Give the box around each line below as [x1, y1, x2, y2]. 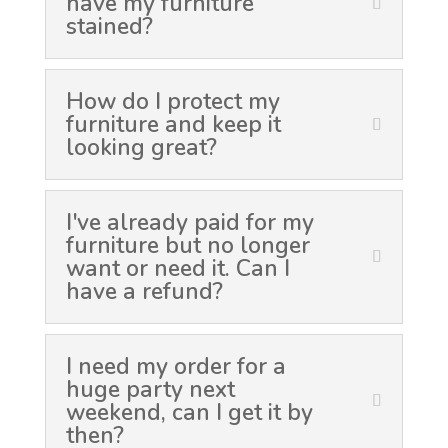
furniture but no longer [65, 230, 310, 261]
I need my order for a [65, 351, 286, 382]
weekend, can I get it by [65, 397, 313, 428]
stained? [65, 11, 153, 42]
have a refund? [65, 276, 223, 307]
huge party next [65, 374, 235, 405]
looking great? [65, 132, 217, 163]
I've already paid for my [65, 207, 314, 238]
